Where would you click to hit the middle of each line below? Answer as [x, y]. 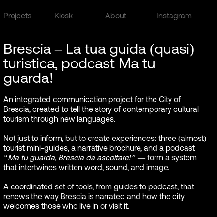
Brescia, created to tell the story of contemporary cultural [101, 109]
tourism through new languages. [59, 119]
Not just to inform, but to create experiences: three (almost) [105, 138]
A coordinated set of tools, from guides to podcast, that [99, 186]
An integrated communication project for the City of [92, 99]
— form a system [166, 157]
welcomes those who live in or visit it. [66, 206]
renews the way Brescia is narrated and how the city [94, 196]
